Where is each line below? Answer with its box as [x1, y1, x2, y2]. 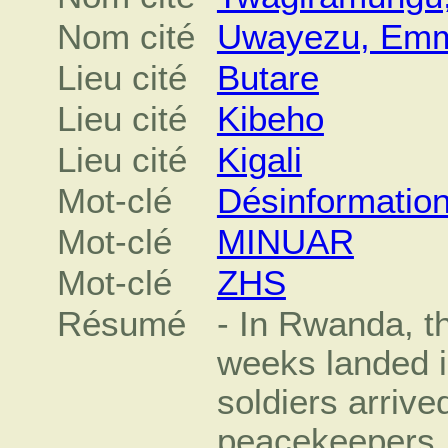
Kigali [216, 140, 302, 179]
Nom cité [57, 17, 196, 56]
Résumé [57, 304, 187, 343]
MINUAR [216, 222, 354, 261]
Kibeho [216, 99, 324, 138]
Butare [216, 58, 319, 97]
